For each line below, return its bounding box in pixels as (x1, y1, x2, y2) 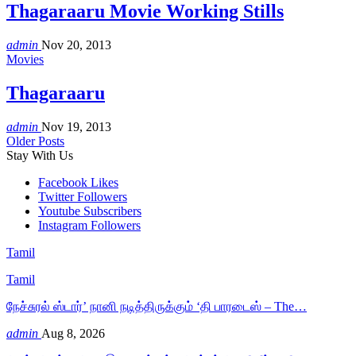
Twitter (38, 189, 74, 203)
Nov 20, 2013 (41, 38, 111, 52)
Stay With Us (6, 148, 73, 162)
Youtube (38, 203, 80, 218)
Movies (6, 52, 44, 67)
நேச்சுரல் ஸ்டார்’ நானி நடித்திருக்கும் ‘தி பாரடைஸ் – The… (6, 299, 307, 313)
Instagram (38, 218, 87, 232)
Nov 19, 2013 (41, 119, 111, 133)
